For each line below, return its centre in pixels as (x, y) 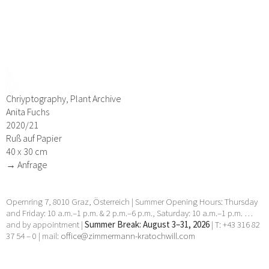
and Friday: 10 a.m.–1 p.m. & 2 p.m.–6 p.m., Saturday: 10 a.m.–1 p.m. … (129, 213)
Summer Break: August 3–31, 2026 (147, 225)
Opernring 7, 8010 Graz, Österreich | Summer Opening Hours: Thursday (132, 202)
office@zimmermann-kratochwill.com (129, 236)
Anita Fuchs (28, 112)
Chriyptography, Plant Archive (64, 99)
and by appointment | (45, 225)
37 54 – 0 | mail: (33, 236)
